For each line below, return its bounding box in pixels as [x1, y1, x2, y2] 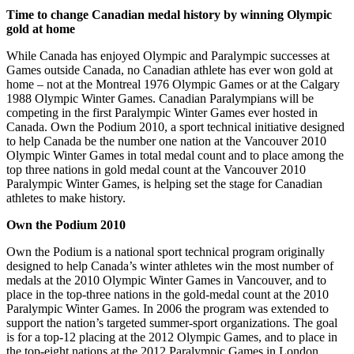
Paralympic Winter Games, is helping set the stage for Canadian [6, 177, 322, 191]
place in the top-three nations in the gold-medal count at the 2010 [6, 288, 329, 302]
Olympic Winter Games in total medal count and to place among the [6, 149, 344, 163]
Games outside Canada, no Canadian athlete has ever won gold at [6, 63, 333, 77]
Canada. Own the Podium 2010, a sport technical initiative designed [6, 120, 345, 134]
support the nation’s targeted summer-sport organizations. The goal [6, 316, 337, 330]
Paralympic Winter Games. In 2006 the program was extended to [6, 302, 329, 316]
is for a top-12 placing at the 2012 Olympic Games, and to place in [6, 330, 337, 345]
